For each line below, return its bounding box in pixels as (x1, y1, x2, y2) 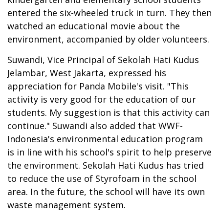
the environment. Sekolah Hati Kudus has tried (7, 159, 204, 171)
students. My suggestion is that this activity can (7, 106, 210, 118)
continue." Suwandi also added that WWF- (7, 119, 183, 131)
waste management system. (7, 198, 126, 211)
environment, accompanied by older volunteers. (7, 33, 209, 45)
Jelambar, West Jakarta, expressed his (7, 66, 166, 79)
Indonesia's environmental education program (7, 132, 203, 145)
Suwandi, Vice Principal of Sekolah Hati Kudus (7, 53, 199, 66)
